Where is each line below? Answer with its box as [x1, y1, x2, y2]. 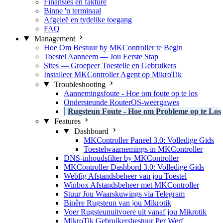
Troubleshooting [54, 80, 106, 89]
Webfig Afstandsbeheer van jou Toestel [64, 171, 187, 180]
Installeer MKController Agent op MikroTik [44, 70, 182, 79]
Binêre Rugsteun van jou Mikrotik [64, 198, 171, 207]
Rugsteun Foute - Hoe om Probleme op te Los [68, 107, 221, 115]
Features [54, 116, 81, 125]
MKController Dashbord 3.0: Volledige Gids [64, 162, 204, 171]
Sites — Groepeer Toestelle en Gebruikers [44, 61, 176, 70]
